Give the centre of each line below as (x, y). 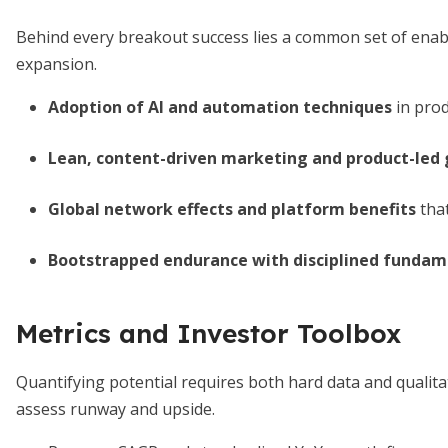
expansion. (56, 64)
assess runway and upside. (115, 409)
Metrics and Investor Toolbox (208, 333)
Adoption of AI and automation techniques (220, 107)
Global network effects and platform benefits (232, 209)
